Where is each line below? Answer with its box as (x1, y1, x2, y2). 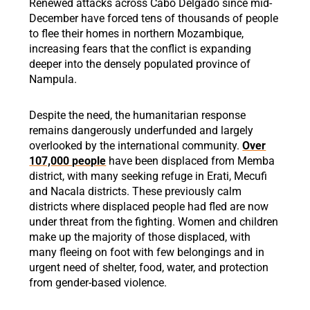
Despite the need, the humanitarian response (29, 109, 246, 122)
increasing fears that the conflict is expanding (29, 42, 252, 55)
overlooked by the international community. (29, 139, 243, 152)
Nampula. (29, 73, 77, 86)
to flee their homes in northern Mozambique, (29, 27, 244, 40)
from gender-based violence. (29, 276, 167, 289)
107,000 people (29, 154, 107, 167)
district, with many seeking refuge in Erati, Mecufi (29, 170, 268, 183)
